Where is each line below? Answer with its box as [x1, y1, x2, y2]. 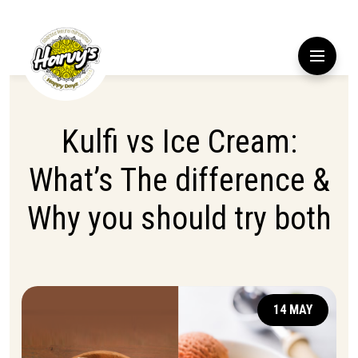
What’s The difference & [28, 161, 330, 199]
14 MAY [273, 302, 312, 317]
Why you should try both [26, 200, 332, 237]
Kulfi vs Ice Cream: [61, 123, 297, 161]
